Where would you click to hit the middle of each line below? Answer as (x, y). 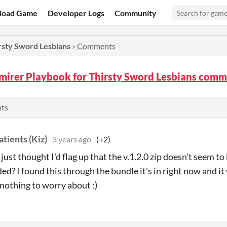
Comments (96, 46)
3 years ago (72, 139)
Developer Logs (76, 13)
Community (136, 13)
